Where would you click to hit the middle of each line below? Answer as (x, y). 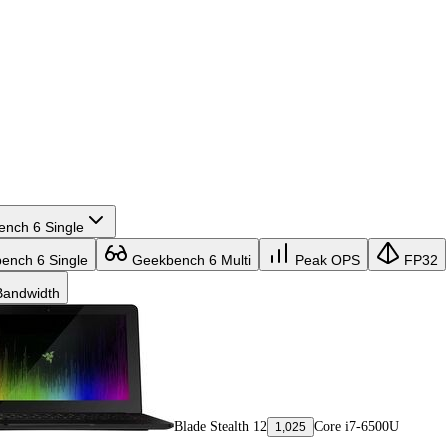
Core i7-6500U (356, 426)
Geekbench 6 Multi (189, 259)
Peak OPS (325, 259)
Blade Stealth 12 (220, 426)
